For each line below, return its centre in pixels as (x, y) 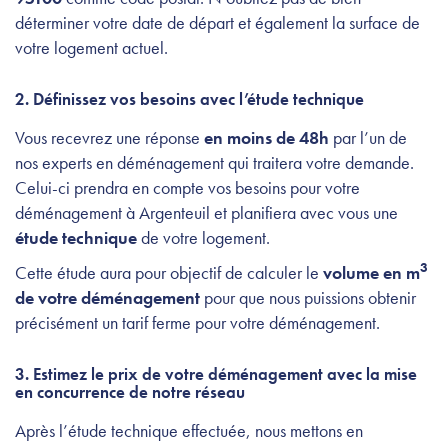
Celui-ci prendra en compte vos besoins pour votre (187, 188)
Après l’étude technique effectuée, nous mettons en (189, 431)
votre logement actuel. (93, 48)
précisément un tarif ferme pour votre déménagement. (199, 323)
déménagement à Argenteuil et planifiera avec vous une (206, 213)
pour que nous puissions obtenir (308, 298)
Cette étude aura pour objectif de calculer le (169, 273)
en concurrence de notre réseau (130, 392)
